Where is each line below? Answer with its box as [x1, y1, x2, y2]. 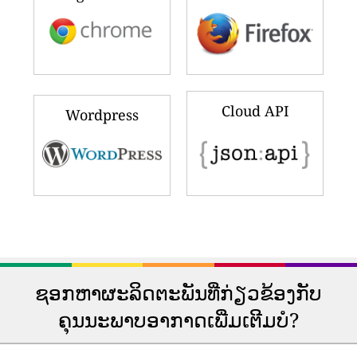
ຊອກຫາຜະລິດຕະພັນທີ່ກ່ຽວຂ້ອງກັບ [35, 279, 322, 307]
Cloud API [221, 101, 289, 121]
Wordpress [65, 104, 139, 124]
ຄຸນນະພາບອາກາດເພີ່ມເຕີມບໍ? [57, 306, 300, 334]
